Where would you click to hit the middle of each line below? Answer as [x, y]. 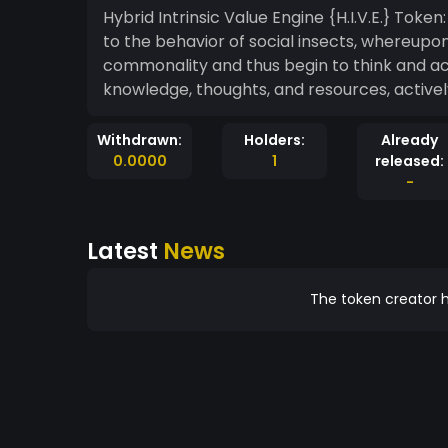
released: [409, 161]
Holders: [274, 140]
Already [409, 140]
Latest [125, 251]
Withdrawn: [139, 140]
